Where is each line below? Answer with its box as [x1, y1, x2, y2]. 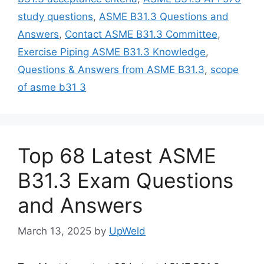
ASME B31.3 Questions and [99, 10, 229, 22]
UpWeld [109, 225, 146, 237]
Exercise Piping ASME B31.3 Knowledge [18, 45, 206, 58]
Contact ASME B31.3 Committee [65, 28, 217, 40]
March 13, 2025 [18, 225, 91, 237]
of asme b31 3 [18, 81, 86, 93]
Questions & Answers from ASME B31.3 [18, 63, 204, 75]
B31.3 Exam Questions [18, 167, 233, 193]
